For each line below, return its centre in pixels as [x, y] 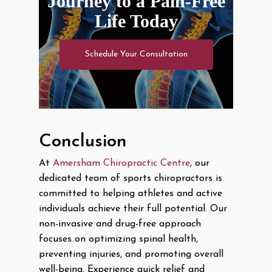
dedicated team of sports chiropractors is [131, 179]
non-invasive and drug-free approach [120, 224]
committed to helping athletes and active [131, 194]
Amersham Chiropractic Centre [121, 164]
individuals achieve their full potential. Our [133, 209]
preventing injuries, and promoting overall [131, 255]
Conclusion [83, 142]
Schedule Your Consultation [136, 54]
